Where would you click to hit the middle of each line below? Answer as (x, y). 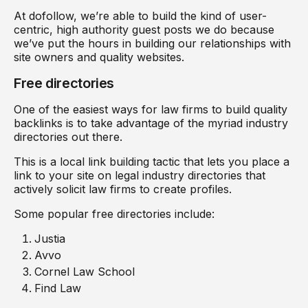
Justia (50, 238)
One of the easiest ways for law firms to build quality (151, 109)
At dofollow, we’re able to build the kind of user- (140, 15)
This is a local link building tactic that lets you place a (152, 161)
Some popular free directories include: (116, 213)
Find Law (58, 288)
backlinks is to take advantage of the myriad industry (151, 123)
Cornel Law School (86, 271)
